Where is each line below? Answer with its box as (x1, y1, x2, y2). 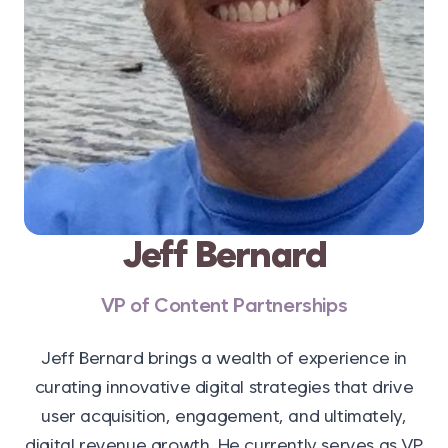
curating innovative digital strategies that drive (34, 376, 414, 397)
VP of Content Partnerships (100, 293, 348, 317)
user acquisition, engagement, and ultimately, (41, 405, 407, 426)
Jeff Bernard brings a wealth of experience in (40, 347, 407, 368)
